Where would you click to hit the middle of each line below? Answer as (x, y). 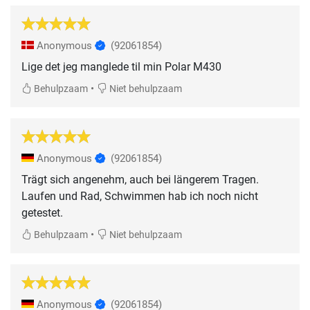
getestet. (42, 213)
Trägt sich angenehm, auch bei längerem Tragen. (140, 180)
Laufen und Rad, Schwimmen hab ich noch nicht (140, 197)
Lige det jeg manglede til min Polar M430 (121, 67)
